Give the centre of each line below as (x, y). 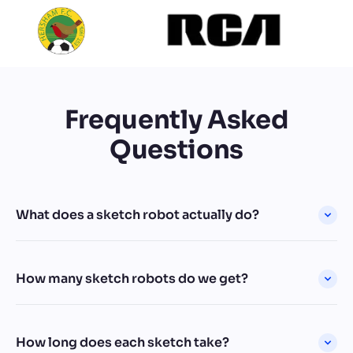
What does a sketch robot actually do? (137, 214)
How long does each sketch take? (123, 342)
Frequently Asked (176, 119)
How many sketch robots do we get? (132, 278)
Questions (176, 149)
